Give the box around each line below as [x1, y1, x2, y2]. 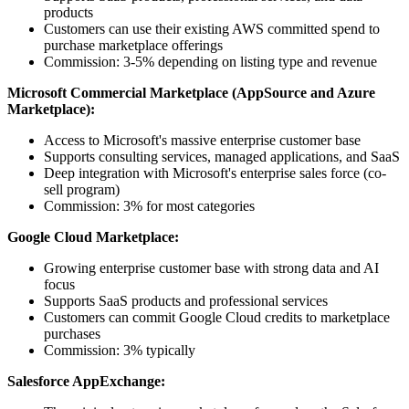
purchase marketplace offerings [44, 37, 223, 54]
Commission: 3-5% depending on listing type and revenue [44, 54, 377, 70]
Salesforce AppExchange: [7, 373, 165, 390]
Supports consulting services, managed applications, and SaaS [44, 149, 400, 165]
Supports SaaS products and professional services [44, 293, 328, 309]
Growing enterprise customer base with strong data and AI [44, 260, 379, 277]
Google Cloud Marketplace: [7, 229, 179, 246]
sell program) [44, 182, 120, 198]
